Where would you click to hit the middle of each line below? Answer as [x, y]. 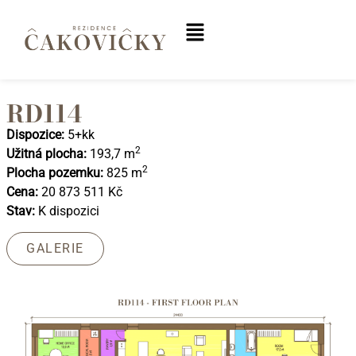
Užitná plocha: [46, 153]
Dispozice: [35, 134]
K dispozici [67, 211]
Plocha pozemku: [55, 172]
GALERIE [55, 249]
